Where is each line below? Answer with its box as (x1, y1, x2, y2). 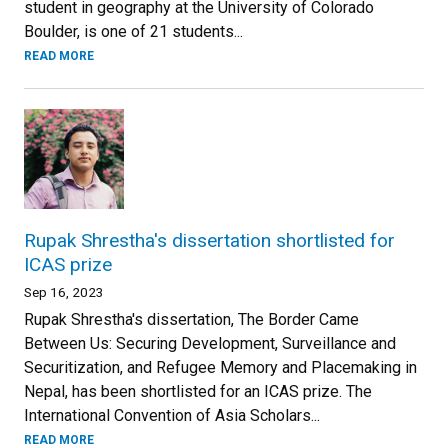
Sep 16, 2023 (24, 284, 104, 300)
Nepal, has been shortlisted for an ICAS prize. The (24, 382, 372, 401)
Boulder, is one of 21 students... (24, 22, 243, 41)
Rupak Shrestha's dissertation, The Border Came (24, 310, 359, 329)
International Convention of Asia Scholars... (24, 406, 320, 425)
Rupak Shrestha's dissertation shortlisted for (24, 229, 395, 252)
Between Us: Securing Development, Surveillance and (24, 334, 396, 353)
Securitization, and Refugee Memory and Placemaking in (24, 358, 417, 377)
